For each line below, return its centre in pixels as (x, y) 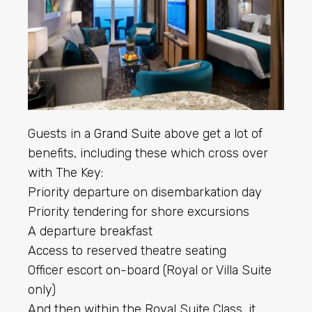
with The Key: (65, 172)
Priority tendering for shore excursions (139, 211)
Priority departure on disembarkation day (145, 192)
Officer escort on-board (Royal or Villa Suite (150, 270)
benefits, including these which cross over (148, 153)
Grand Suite (127, 133)
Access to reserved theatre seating (127, 250)
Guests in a (61, 133)
